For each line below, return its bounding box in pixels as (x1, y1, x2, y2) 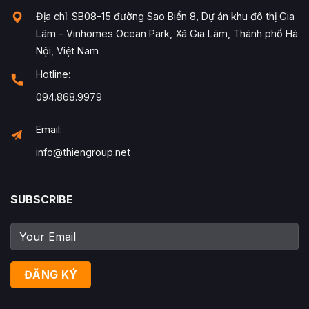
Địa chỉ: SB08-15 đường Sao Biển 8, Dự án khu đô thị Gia (36, 10, 295, 22)
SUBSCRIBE (10, 192, 73, 206)
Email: (36, 123, 62, 136)
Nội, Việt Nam (36, 44, 99, 57)
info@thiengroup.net (36, 146, 130, 159)
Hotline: (36, 68, 70, 80)
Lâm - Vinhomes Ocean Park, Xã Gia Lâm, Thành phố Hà (36, 27, 298, 39)
